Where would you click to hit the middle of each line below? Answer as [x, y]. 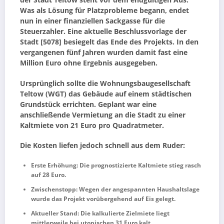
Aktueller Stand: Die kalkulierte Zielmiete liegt [100, 213]
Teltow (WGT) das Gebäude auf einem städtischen [106, 94]
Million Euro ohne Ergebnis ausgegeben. [89, 63]
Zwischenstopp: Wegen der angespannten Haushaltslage [115, 189]
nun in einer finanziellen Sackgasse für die [92, 21]
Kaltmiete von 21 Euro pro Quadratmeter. [92, 125]
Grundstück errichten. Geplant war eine [88, 104]
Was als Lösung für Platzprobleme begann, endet [104, 11]
